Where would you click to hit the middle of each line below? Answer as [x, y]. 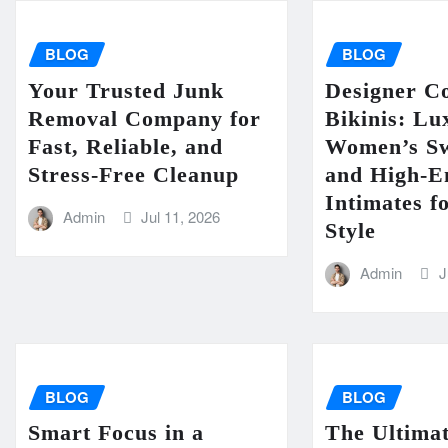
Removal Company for [144, 118]
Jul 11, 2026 [181, 216]
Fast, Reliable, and [125, 146]
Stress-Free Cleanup [133, 174]
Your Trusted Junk [126, 90]
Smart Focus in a [116, 433]
